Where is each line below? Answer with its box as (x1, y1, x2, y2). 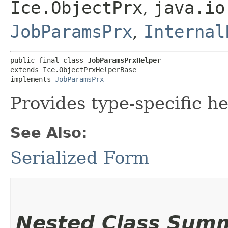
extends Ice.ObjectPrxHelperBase (10, 65, 136, 74)
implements (10, 75, 55, 83)
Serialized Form (10, 147, 149, 168)
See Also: (10, 124, 88, 141)
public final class (10, 55, 88, 64)
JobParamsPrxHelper (88, 55, 161, 64)
